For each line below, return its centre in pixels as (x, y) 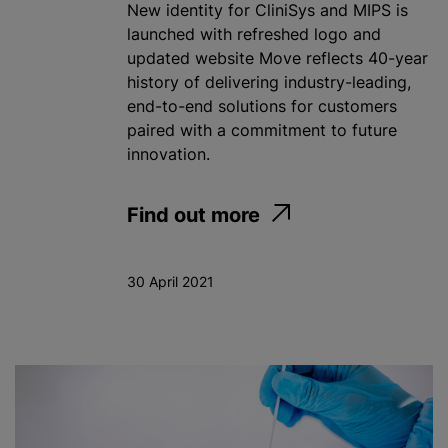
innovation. (168, 154)
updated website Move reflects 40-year (277, 58)
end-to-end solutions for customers (262, 106)
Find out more (193, 215)
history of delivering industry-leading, (269, 82)
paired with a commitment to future (262, 130)
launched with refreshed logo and (254, 34)
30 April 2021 (170, 282)
